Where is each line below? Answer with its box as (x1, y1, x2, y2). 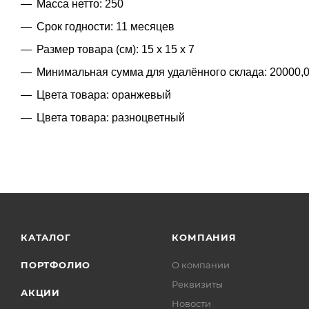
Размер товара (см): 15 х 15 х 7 (37, 43, 195, 55)
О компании (172, 259, 230, 270)
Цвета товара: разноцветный (37, 111, 185, 123)
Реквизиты (172, 279, 223, 290)
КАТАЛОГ (21, 232, 71, 243)
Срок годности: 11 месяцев (37, 20, 175, 32)
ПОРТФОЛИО (21, 259, 91, 270)
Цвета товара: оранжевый (37, 88, 171, 101)
